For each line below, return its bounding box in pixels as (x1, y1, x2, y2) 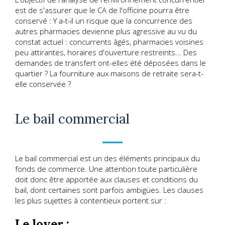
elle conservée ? (15, 78, 71, 89)
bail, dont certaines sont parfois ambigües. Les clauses (15, 185, 203, 195)
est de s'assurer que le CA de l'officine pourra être (15, 5, 189, 15)
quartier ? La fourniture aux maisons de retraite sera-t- (15, 68, 203, 78)
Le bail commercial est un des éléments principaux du (15, 153, 200, 164)
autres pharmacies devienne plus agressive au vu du (15, 26, 197, 36)
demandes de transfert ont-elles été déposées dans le (15, 57, 206, 68)
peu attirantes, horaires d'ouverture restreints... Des (15, 47, 197, 57)
